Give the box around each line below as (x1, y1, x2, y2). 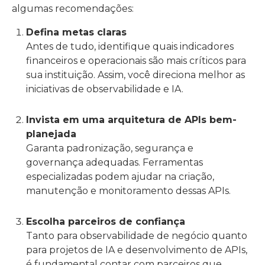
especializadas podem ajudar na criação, (26, 171, 214, 182)
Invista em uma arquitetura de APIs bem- (26, 114, 237, 125)
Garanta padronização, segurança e (26, 143, 193, 154)
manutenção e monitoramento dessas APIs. (26, 185, 231, 196)
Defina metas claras (26, 27, 127, 38)
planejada (26, 128, 76, 140)
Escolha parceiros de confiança (26, 216, 185, 227)
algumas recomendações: (12, 3, 134, 14)
